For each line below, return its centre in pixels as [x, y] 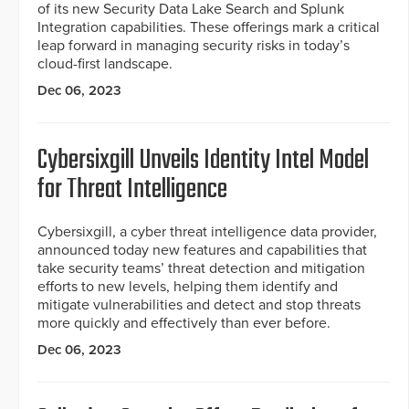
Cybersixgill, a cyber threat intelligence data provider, [207, 232]
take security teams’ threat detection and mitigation [201, 269]
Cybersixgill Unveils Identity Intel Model [203, 161]
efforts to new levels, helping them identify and [188, 287]
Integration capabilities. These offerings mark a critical [209, 28]
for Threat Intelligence [132, 190]
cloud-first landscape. [105, 64]
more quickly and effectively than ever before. [184, 324]
